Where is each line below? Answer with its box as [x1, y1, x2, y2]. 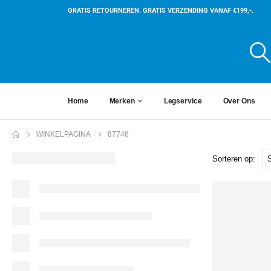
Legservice [163, 96, 202, 105]
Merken [109, 96, 135, 105]
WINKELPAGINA [36, 129, 91, 139]
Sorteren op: [212, 154, 255, 163]
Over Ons [223, 96, 255, 105]
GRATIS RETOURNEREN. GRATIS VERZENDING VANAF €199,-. [68, 6, 253, 15]
